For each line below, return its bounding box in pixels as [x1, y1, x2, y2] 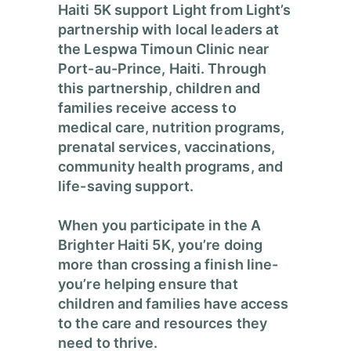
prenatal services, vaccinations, [58, 139, 276, 156]
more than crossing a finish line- [58, 256, 279, 273]
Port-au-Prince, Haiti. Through [58, 60, 267, 78]
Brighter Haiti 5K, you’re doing [58, 237, 263, 254]
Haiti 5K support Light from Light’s [58, 2, 291, 19]
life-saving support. [58, 178, 194, 195]
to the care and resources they [58, 315, 268, 332]
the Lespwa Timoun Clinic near [58, 41, 269, 58]
